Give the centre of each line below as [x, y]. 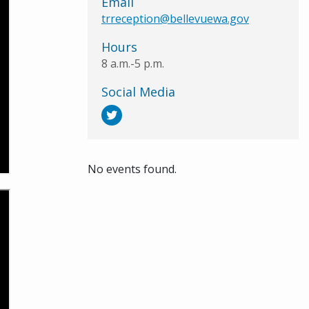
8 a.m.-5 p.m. [133, 64]
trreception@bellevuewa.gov [175, 19]
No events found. [132, 169]
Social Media [138, 92]
